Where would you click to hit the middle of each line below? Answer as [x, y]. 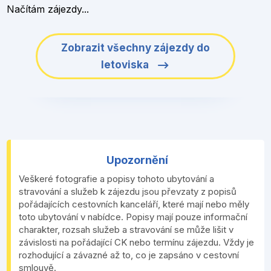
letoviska [126, 64]
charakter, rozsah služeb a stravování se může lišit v [126, 229]
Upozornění [138, 160]
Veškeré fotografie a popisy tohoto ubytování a [116, 178]
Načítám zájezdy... [48, 9]
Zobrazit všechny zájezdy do [135, 47]
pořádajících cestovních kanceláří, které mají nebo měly [134, 204]
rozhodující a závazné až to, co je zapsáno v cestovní [129, 255]
